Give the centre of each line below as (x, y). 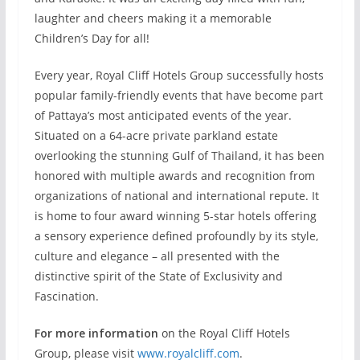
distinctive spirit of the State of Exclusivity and (158, 276)
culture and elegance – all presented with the (157, 256)
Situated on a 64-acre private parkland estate (156, 135)
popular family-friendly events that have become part (178, 95)
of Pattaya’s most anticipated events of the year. (163, 115)
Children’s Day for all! (92, 38)
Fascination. (66, 296)
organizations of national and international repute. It (176, 196)
